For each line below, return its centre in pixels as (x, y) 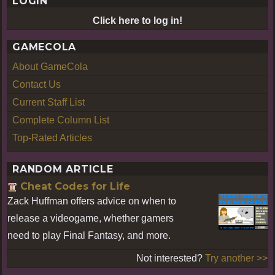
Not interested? (171, 258)
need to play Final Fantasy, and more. (89, 235)
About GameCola (50, 66)
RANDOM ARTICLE (63, 169)
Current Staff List (48, 102)
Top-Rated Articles (52, 137)
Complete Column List (61, 120)
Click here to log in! (137, 20)
